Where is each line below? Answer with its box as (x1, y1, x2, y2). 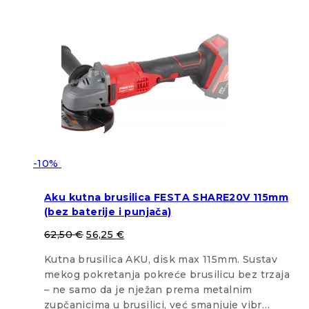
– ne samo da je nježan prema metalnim (44, 283, 252, 297)
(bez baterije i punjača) (44, 205, 172, 218)
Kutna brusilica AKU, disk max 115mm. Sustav (44, 253, 278, 266)
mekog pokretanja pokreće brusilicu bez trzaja (44, 268, 290, 281)
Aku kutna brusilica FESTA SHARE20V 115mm (44, 190, 288, 203)
